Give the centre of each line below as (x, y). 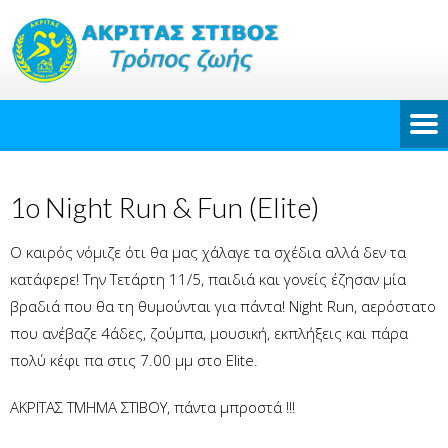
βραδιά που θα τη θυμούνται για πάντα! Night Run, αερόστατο (223, 306)
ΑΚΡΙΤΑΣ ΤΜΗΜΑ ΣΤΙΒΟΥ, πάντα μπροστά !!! (152, 407)
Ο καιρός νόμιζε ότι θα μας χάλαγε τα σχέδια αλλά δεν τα (208, 252)
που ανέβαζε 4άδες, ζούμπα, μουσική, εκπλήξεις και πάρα (209, 333)
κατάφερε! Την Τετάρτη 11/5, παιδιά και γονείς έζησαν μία (208, 279)
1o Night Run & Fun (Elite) (165, 207)
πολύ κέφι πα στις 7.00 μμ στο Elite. (134, 360)
